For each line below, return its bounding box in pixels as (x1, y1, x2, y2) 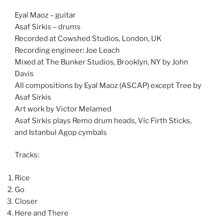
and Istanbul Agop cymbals (15, 128, 107, 137)
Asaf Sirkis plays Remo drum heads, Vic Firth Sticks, (15, 116, 192, 125)
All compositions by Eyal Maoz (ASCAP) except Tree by (15, 81, 201, 90)
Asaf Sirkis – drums (15, 22, 81, 31)
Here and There (15, 208, 68, 218)
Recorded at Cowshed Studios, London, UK (15, 34, 162, 43)
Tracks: (15, 151, 39, 159)
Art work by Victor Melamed (15, 104, 111, 113)
